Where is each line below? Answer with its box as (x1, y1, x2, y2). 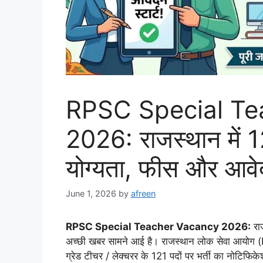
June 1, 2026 (66, 188, 116, 199)
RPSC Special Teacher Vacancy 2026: (66, 221, 251, 233)
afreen (131, 188, 156, 199)
